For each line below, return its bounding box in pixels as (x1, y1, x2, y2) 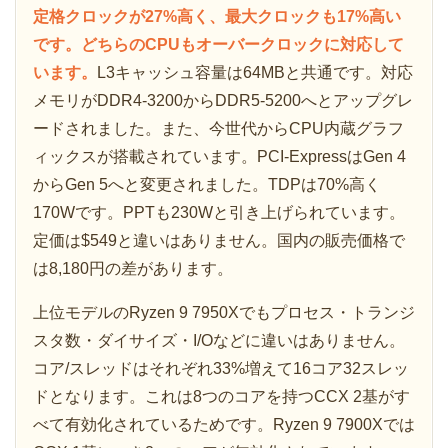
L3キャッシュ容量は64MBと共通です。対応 (97, 64, 413, 82)
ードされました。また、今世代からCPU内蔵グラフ (33, 120, 404, 138)
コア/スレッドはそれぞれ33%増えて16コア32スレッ (33, 360, 409, 378)
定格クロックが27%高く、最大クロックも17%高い (33, 8, 401, 26)
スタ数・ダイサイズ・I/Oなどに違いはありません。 (33, 332, 405, 350)
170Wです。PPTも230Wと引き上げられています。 (33, 204, 405, 222)
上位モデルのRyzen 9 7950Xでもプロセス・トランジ (33, 304, 415, 322)
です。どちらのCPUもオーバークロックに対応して (33, 36, 404, 54)
